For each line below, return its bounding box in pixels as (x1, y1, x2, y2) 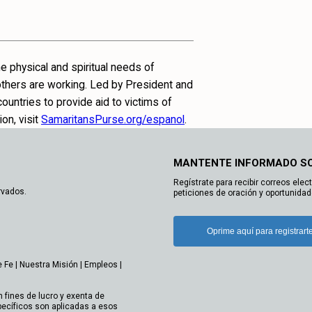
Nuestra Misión (19, 260, 78, 270)
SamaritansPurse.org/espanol (41, 113, 185, 127)
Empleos (84, 260, 118, 270)
